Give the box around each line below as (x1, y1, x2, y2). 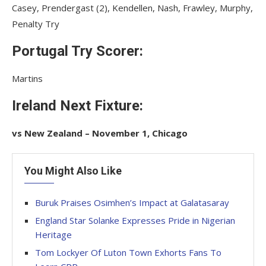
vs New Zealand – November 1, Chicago (12, 127, 188, 139)
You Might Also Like (24, 164, 122, 177)
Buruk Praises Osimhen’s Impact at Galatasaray (35, 197, 229, 208)
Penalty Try (12, 18, 59, 30)
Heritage (35, 229, 72, 240)
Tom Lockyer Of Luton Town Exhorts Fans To (35, 246, 221, 258)
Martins (12, 72, 43, 84)
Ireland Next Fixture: (12, 97, 143, 114)
